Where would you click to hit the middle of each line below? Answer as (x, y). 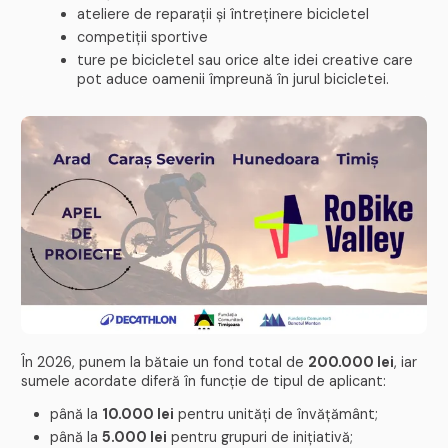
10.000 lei (137, 414)
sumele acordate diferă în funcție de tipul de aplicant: (204, 380)
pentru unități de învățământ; (275, 414)
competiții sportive (143, 36)
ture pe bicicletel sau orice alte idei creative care (245, 59)
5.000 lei (134, 436)
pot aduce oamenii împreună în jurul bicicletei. (233, 78)
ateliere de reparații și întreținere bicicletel (223, 14)
